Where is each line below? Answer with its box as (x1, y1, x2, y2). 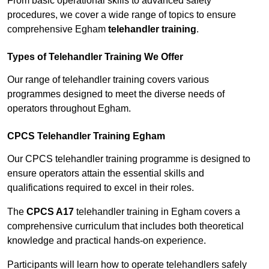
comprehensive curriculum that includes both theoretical (7, 221, 244, 232)
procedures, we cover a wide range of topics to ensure (7, 10, 236, 20)
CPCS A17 (26, 207, 74, 217)
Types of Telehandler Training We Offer (7, 52, 183, 62)
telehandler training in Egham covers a (74, 207, 240, 217)
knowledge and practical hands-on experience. (7, 235, 206, 246)
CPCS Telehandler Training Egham (7, 131, 165, 142)
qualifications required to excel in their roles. (7, 183, 194, 193)
